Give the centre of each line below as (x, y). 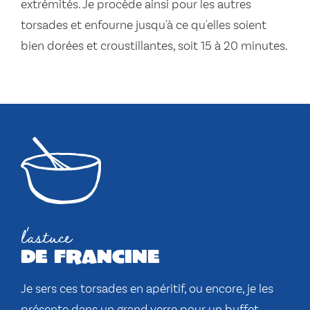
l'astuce (46, 236)
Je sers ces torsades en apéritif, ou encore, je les (147, 289)
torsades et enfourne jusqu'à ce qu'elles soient (144, 26)
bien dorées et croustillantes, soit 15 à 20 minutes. (154, 46)
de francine (90, 255)
